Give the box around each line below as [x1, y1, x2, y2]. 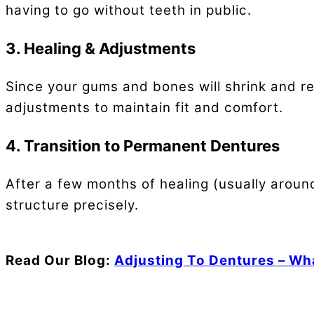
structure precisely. [6, 197, 139, 214]
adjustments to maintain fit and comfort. [6, 100, 283, 116]
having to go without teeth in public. [6, 2, 252, 19]
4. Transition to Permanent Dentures [6, 137, 280, 156]
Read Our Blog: [6, 252, 114, 269]
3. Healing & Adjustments [6, 39, 196, 58]
